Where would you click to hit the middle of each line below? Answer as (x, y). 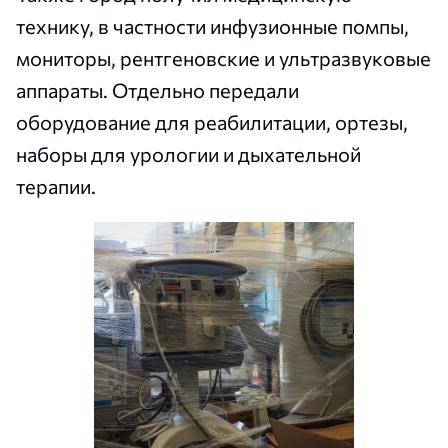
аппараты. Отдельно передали (157, 90)
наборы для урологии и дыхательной (188, 154)
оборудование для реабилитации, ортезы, (212, 122)
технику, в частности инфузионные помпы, (212, 26)
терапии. (56, 186)
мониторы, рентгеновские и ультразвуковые (223, 58)
